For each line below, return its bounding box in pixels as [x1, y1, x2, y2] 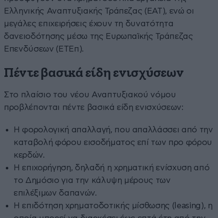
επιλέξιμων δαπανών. [14, 188, 97, 197]
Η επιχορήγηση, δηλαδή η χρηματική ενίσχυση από [14, 163, 210, 172]
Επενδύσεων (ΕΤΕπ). [4, 44, 84, 53]
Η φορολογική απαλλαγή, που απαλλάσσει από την [14, 125, 213, 134]
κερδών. [14, 150, 45, 159]
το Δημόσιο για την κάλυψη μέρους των [14, 176, 171, 184]
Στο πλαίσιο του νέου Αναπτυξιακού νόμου [4, 90, 176, 99]
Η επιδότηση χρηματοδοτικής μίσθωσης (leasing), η [14, 201, 213, 210]
